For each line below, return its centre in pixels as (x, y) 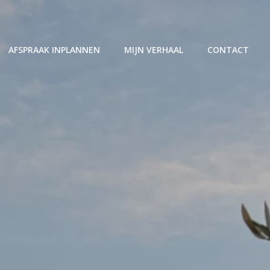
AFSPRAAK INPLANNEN (54, 50)
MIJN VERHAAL (154, 50)
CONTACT (228, 50)
